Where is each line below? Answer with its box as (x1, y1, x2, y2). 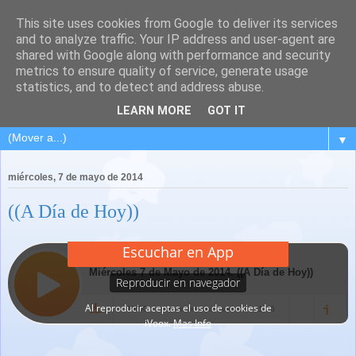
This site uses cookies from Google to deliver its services (16, 16, 338, 31)
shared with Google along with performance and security (16, 48, 331, 63)
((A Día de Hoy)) (8, 200, 139, 222)
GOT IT (207, 104, 246, 118)
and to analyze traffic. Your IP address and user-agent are (16, 32, 335, 47)
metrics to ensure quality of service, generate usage (16, 64, 308, 79)
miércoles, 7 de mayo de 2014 (8, 172, 143, 184)
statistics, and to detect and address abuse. (16, 79, 264, 95)
